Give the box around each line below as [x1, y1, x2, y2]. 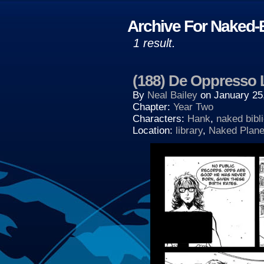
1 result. [133, 37, 176, 49]
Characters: [133, 113, 187, 124]
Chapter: [133, 101, 173, 113]
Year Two [173, 101, 213, 113]
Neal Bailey [147, 90, 197, 101]
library [176, 125, 203, 136]
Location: [133, 125, 176, 136]
